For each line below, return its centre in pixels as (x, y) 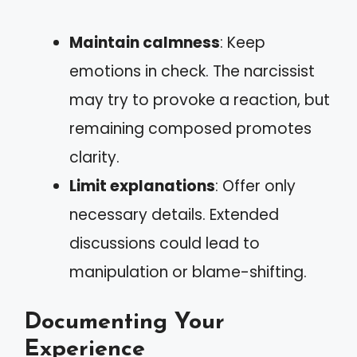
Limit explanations (142, 186)
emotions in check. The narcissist (192, 71)
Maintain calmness (145, 42)
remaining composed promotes (190, 128)
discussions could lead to (165, 243)
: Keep (243, 42)
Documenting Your (124, 322)
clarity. (94, 157)
